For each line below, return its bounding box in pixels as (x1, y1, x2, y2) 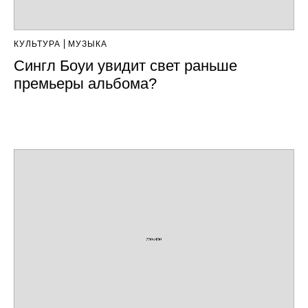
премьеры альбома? (14, 75, 157, 92)
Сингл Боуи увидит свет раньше (14, 57, 237, 74)
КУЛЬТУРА (14, 39, 60, 49)
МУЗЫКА (68, 39, 107, 49)
